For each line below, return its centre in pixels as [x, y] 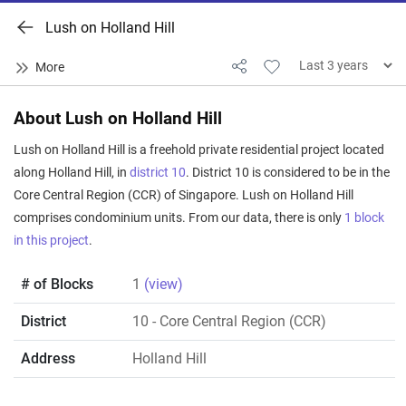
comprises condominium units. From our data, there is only [179, 218]
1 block [364, 218]
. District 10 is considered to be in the [288, 173]
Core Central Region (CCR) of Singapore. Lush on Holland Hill [184, 195]
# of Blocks [57, 284]
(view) [164, 284]
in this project [51, 241]
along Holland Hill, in [72, 173]
